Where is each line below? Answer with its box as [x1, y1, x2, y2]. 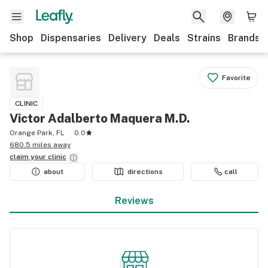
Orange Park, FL [10, 129, 65, 137]
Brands [228, 32, 260, 44]
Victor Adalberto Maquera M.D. [10, 111, 190, 126]
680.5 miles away [10, 141, 71, 149]
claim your [10, 153, 48, 161]
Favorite [222, 74, 251, 82]
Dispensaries [41, 32, 101, 44]
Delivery [108, 32, 147, 44]
